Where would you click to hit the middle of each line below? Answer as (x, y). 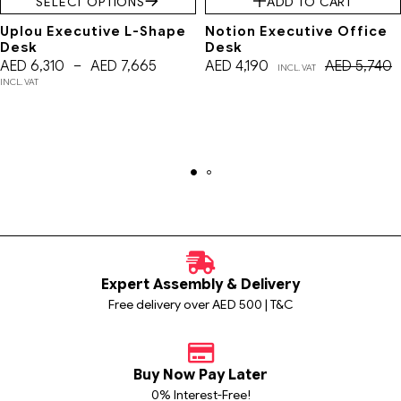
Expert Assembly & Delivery (200, 284)
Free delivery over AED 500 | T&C (200, 304)
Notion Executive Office (296, 32)
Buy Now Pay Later (200, 375)
